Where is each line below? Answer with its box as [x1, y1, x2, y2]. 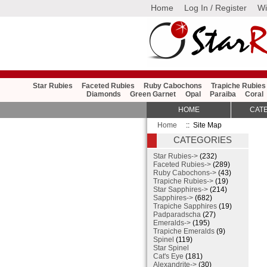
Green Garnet [130, 90, 176, 99]
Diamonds [86, 90, 122, 99]
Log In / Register [184, 2, 247, 13]
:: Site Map [184, 121, 222, 129]
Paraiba [209, 90, 236, 99]
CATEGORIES [173, 135, 232, 145]
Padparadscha [153, 210, 201, 219]
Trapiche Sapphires [153, 202, 217, 211]
